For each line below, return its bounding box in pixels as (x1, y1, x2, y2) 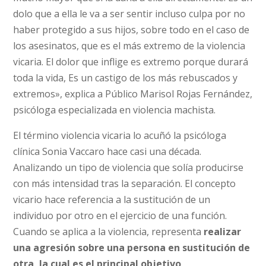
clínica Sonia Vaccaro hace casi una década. (13, 144, 202, 158)
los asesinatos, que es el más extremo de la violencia (13, 39, 246, 52)
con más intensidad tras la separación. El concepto (13, 176, 236, 190)
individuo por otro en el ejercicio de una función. (13, 208, 227, 222)
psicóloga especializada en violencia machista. (13, 103, 216, 116)
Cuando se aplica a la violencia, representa (13, 224, 204, 238)
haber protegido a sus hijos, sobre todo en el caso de (13, 23, 250, 36)
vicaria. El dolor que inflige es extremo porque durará (13, 55, 249, 68)
